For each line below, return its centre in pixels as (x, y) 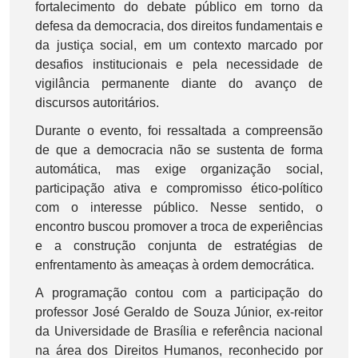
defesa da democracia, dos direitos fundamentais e (179, 26)
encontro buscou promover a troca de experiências (179, 226)
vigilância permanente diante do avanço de (179, 83)
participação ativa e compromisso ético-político (179, 188)
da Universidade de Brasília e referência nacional (179, 331)
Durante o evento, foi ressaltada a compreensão (179, 130)
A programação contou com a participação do (179, 292)
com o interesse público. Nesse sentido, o (179, 207)
